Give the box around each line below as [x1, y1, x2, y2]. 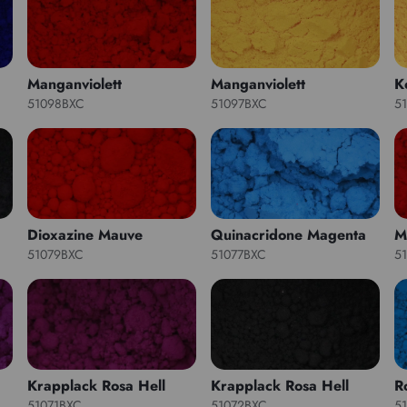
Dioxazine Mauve [27, 224, 144, 246]
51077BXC [210, 245, 266, 264]
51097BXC [210, 94, 267, 114]
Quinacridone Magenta [210, 224, 366, 246]
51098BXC [27, 94, 85, 114]
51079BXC [27, 245, 84, 264]
